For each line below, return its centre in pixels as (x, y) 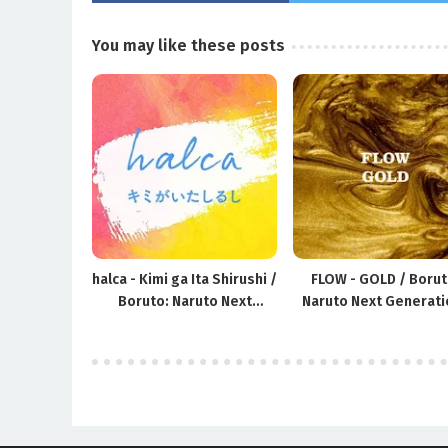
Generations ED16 (184, 323)
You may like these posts (188, 45)
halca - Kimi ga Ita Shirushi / (185, 279)
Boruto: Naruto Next (184, 301)
